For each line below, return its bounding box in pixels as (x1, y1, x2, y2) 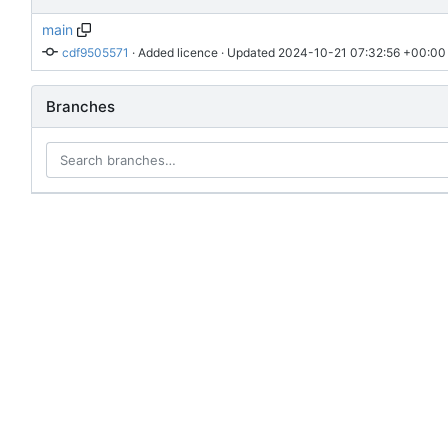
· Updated (217, 44, 278, 60)
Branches (46, 97, 115, 117)
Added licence (137, 44, 218, 60)
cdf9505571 (61, 44, 129, 60)
